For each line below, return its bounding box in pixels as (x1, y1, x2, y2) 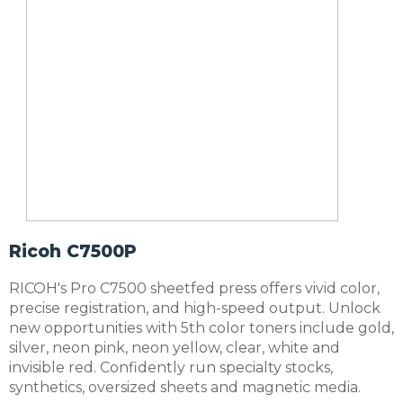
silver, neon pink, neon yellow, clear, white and (9, 338, 340, 356)
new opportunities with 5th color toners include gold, (9, 318, 394, 336)
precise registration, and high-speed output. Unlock (9, 299, 381, 317)
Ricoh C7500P (9, 240, 137, 262)
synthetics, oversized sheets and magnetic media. (9, 378, 361, 396)
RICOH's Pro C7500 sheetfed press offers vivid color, (9, 279, 380, 297)
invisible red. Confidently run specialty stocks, (9, 358, 333, 376)
